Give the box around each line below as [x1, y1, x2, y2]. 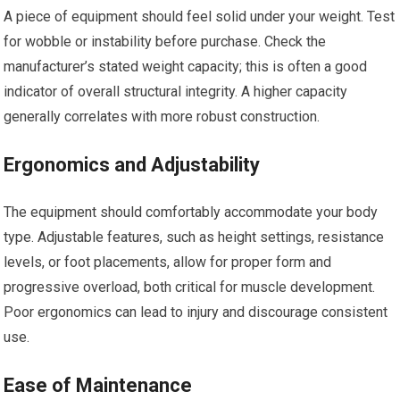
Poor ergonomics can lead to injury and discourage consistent [4, 304, 388, 321]
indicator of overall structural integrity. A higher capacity [4, 83, 348, 100]
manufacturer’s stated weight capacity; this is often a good [4, 58, 368, 75]
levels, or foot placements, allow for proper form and [4, 254, 332, 271]
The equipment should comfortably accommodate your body [4, 204, 379, 221]
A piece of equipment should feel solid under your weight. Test [4, 8, 396, 25]
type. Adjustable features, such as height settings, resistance [4, 229, 385, 246]
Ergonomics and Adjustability [4, 154, 261, 176]
